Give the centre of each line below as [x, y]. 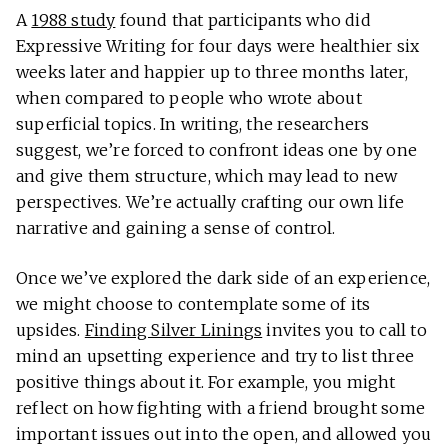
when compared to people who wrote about [189, 97]
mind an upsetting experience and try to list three [215, 355]
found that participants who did [243, 19]
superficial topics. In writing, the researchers [193, 123]
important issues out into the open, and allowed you [224, 433]
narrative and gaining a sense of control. [176, 227]
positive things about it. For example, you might [206, 381]
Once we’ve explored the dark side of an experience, [223, 277]
